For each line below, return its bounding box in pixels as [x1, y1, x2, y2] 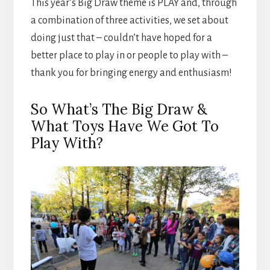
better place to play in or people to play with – [30, 50, 228, 61]
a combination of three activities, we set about [30, 15, 228, 27]
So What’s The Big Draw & [30, 100, 207, 119]
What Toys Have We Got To [30, 117, 219, 136]
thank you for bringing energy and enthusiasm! [30, 67, 232, 79]
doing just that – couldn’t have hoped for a [30, 33, 212, 44]
